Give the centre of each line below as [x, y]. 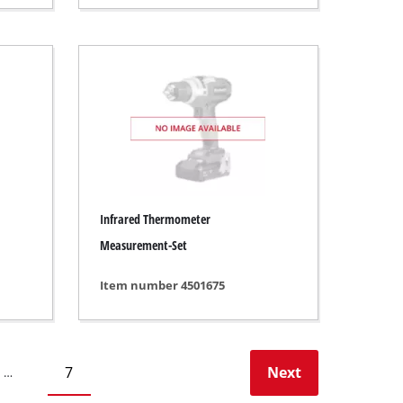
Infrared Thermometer [155, 219]
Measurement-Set [143, 245]
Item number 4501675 [162, 286]
